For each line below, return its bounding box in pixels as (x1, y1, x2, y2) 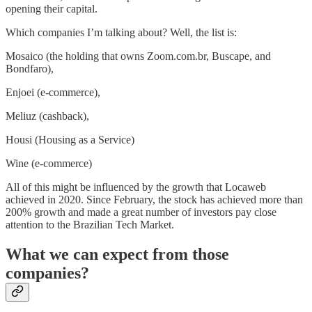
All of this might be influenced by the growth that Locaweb (6, 180, 266, 193)
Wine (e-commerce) (6, 157, 92, 169)
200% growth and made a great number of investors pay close (6, 205, 276, 218)
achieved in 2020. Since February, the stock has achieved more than (6, 193, 303, 205)
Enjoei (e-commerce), (6, 86, 100, 98)
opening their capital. (6, 2, 97, 15)
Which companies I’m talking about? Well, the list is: (6, 26, 237, 38)
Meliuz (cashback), (6, 109, 89, 122)
